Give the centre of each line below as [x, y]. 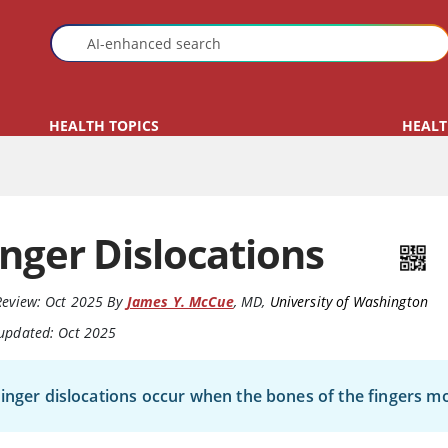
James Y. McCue [180, 302]
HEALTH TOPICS [104, 126]
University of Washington [348, 302]
